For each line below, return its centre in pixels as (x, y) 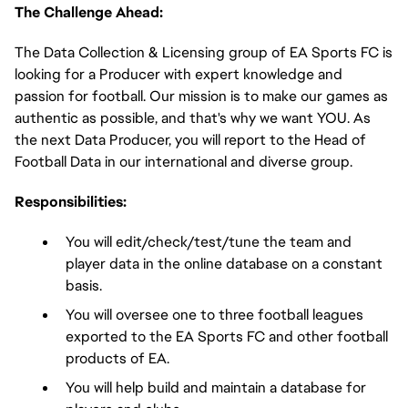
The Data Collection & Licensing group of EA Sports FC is (204, 52)
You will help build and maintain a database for (216, 388)
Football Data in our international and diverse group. (184, 162)
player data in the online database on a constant (224, 264)
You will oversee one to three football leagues (214, 315)
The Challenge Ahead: (89, 12)
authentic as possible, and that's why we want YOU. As (193, 118)
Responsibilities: (71, 202)
